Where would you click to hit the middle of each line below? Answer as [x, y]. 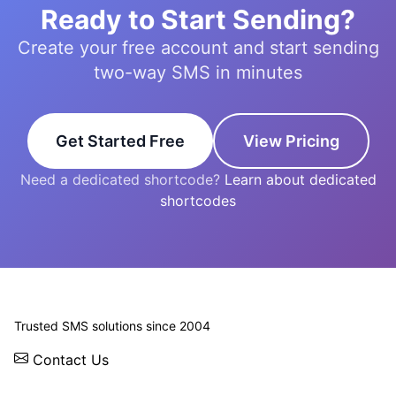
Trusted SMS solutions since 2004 [112, 325]
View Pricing [291, 141]
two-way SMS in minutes [198, 72]
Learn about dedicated [300, 179]
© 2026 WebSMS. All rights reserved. [140, 292]
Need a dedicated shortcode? [122, 179]
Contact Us [69, 359]
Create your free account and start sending [198, 47]
